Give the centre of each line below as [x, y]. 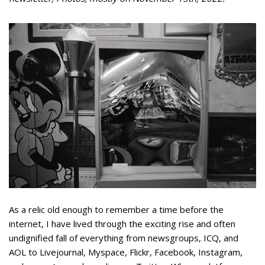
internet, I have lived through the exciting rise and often [122, 224]
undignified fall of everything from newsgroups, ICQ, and [124, 238]
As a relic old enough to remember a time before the [116, 209]
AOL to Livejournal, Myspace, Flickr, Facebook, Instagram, [126, 252]
